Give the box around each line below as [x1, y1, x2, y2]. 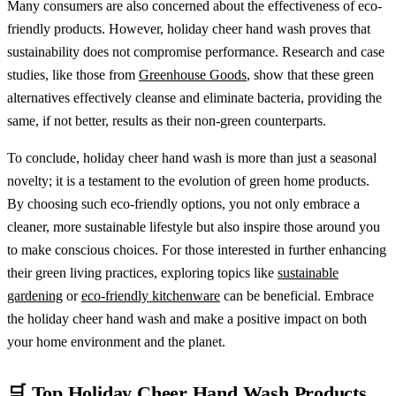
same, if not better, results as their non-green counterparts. [7, 112, 326, 128]
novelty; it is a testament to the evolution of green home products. [7, 172, 369, 188]
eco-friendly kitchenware [81, 287, 220, 303]
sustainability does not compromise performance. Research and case [7, 43, 385, 59]
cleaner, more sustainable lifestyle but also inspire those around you [7, 218, 380, 234]
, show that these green [247, 66, 374, 82]
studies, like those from [7, 66, 139, 82]
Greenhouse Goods [139, 66, 247, 82]
